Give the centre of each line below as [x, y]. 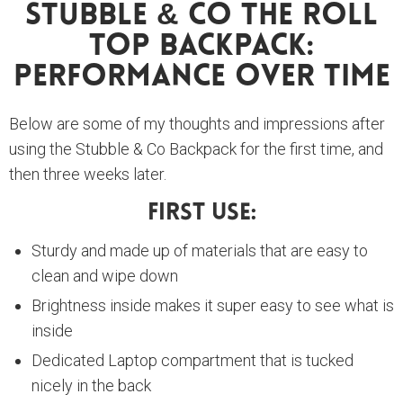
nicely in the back [91, 386]
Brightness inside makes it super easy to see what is [213, 306]
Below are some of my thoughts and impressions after [197, 124]
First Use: [201, 214]
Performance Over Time [201, 78]
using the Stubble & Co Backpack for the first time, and [196, 149]
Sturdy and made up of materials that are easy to [200, 251]
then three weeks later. [88, 175]
